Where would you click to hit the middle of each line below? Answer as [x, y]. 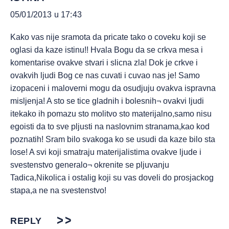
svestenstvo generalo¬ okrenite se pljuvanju [90, 165]
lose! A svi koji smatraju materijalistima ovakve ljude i [106, 152]
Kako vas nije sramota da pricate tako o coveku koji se [108, 37]
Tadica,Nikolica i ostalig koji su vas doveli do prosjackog [112, 178]
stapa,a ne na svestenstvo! [58, 190]
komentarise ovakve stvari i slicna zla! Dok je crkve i [104, 63]
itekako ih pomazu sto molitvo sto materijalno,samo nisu [111, 114]
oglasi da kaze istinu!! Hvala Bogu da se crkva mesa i [107, 50]
